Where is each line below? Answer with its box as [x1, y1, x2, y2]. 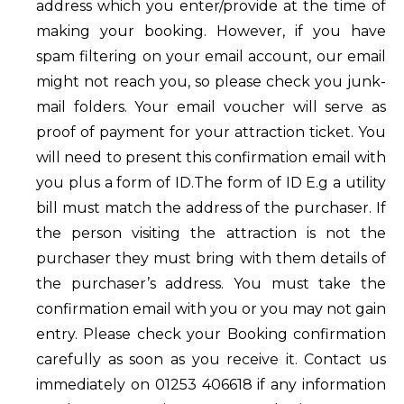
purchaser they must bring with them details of [36, 250, 386, 267]
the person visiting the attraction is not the [36, 225, 386, 242]
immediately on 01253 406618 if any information [36, 376, 386, 393]
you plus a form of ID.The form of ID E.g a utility [36, 174, 386, 191]
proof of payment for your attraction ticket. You [36, 124, 386, 141]
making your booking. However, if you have [36, 23, 386, 40]
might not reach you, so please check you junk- [36, 73, 386, 90]
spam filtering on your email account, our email [36, 48, 386, 65]
